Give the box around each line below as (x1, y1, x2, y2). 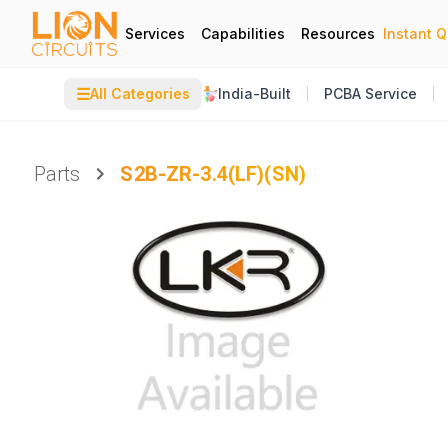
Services (125, 24, 185, 42)
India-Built (218, 85, 291, 102)
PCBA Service (324, 85, 417, 102)
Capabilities (201, 24, 285, 42)
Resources (301, 24, 375, 42)
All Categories (90, 85, 190, 102)
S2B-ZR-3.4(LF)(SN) (120, 162, 307, 186)
